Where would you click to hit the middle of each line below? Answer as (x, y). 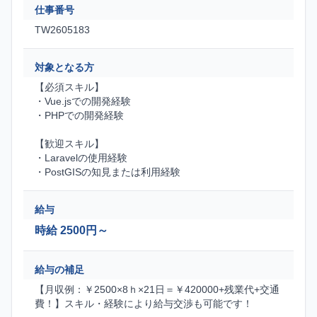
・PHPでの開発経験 (79, 116)
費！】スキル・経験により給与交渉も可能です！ (144, 304)
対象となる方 (64, 68)
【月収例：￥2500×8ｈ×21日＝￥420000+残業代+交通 (157, 290)
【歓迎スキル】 (69, 144)
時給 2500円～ (71, 231)
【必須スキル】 (69, 87)
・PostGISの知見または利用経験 (108, 172)
